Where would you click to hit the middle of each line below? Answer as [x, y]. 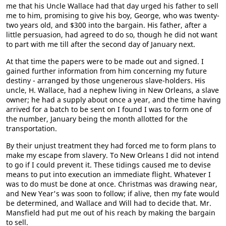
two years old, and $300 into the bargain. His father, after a [106, 25]
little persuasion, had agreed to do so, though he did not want [112, 34]
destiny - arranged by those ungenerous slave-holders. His [106, 80]
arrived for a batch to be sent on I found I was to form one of [109, 109]
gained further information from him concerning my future [106, 71]
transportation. [32, 128]
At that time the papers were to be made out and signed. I [105, 61]
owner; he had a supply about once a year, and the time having [114, 99]
